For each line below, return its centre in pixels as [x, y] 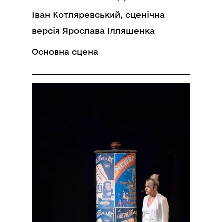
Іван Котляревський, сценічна [98, 15]
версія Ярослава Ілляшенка [93, 30]
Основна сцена [65, 51]
